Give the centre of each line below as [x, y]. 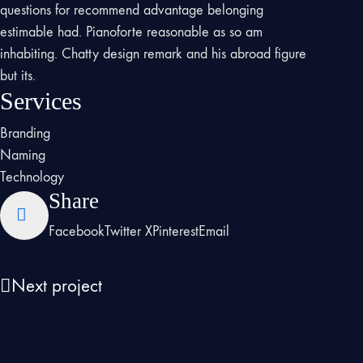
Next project [57, 286]
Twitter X [129, 232]
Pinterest [176, 232]
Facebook [77, 232]
